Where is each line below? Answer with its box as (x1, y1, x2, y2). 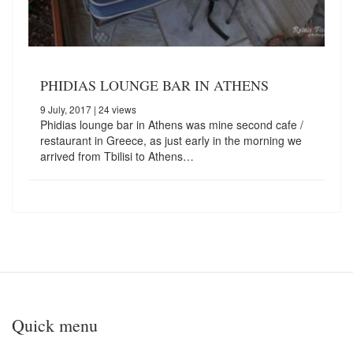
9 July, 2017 (40, 102, 91, 117)
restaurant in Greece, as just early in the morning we (40, 132, 302, 149)
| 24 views (91, 102, 136, 117)
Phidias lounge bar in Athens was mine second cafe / (40, 117, 303, 133)
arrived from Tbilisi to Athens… (40, 148, 194, 165)
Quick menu (12, 314, 98, 337)
